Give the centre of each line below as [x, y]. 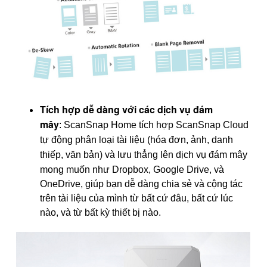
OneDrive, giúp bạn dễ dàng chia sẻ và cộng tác [141, 184]
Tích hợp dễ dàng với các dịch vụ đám [126, 109]
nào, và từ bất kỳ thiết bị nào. [100, 212]
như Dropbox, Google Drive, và [157, 169]
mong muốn [65, 169]
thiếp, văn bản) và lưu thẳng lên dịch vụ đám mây [144, 154]
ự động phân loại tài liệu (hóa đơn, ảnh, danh [138, 139]
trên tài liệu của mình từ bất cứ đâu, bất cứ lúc [136, 198]
